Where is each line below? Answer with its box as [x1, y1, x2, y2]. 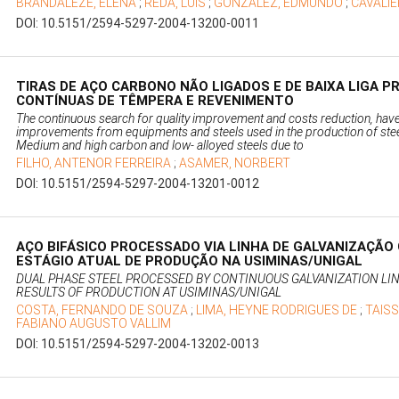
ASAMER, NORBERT [179, 156, 291, 171]
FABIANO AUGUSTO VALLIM [16, 316, 172, 331]
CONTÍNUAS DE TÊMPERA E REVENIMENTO [16, 93, 295, 110]
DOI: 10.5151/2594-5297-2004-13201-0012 [16, 176, 260, 191]
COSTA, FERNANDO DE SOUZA [16, 303, 191, 318]
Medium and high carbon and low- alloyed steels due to [16, 138, 305, 153]
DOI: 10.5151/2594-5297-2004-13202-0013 [16, 337, 260, 352]
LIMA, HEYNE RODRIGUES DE [196, 303, 361, 318]
